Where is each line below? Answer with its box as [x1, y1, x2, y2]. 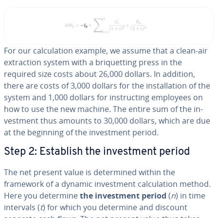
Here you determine [4, 190, 80, 201]
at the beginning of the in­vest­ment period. [4, 127, 159, 138]
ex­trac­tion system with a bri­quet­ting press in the [4, 56, 182, 68]
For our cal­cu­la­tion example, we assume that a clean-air [4, 45, 208, 56]
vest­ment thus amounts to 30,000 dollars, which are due [4, 115, 210, 126]
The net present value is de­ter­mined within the [4, 166, 175, 178]
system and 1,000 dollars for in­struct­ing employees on [4, 91, 203, 103]
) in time [176, 190, 205, 201]
